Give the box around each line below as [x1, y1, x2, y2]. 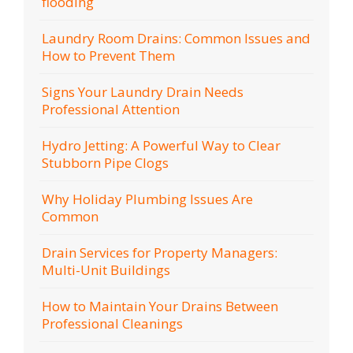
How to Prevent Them [42, 46, 175, 65]
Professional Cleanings [42, 314, 183, 333]
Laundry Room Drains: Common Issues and [42, 28, 310, 47]
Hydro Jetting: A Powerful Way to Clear [42, 136, 281, 154]
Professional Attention [42, 99, 180, 118]
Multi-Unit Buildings [42, 260, 170, 279]
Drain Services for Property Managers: [42, 243, 277, 262]
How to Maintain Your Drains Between [42, 296, 278, 315]
